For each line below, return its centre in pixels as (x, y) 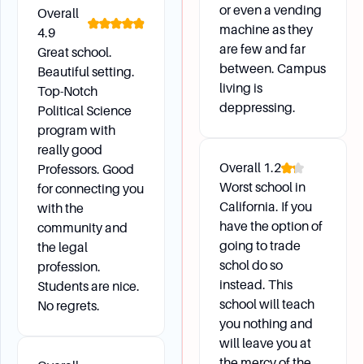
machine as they (266, 30)
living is (241, 88)
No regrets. (69, 306)
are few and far (262, 49)
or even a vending (271, 10)
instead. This (256, 285)
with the (61, 208)
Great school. (75, 52)
